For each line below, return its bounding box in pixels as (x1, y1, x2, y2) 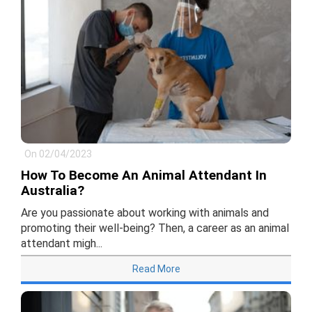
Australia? (21, 182, 84, 199)
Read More (132, 263, 180, 275)
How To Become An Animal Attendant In (21, 167, 267, 184)
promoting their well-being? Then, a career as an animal (21, 221, 289, 235)
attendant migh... (21, 237, 102, 251)
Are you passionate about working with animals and (21, 206, 269, 220)
